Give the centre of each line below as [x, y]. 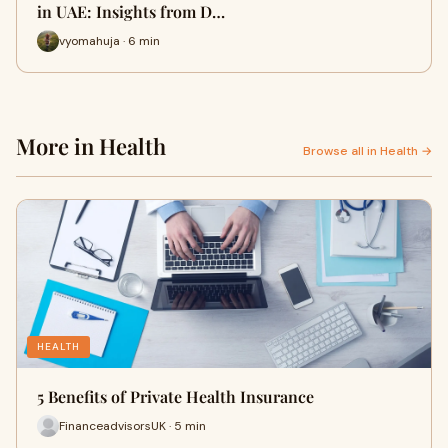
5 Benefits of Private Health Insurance [175, 396]
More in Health [91, 146]
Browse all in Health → [367, 151]
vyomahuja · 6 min [109, 40]
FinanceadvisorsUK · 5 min [132, 425]
